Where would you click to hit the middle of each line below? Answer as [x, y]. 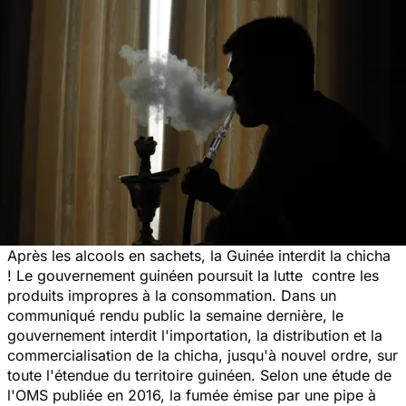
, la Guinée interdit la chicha [296, 255]
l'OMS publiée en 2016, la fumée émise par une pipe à [192, 395]
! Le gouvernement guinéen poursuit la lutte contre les [193, 275]
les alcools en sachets [126, 255]
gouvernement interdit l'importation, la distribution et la [195, 335]
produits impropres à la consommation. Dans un [172, 295]
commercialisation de [82, 355]
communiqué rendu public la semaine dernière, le [175, 315]
